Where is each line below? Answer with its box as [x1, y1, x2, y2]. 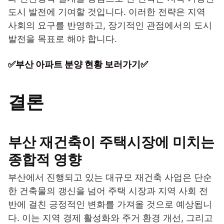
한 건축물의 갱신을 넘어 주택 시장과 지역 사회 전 [8, 185, 208, 196]
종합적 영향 [8, 151, 81, 168]
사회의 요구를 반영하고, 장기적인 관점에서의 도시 [8, 20, 212, 31]
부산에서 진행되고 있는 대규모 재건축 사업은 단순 [8, 172, 212, 183]
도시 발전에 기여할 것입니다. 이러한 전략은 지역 [8, 6, 205, 17]
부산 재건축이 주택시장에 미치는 [8, 133, 214, 151]
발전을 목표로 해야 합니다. [8, 33, 117, 44]
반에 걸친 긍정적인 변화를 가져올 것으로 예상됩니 [8, 199, 212, 210]
